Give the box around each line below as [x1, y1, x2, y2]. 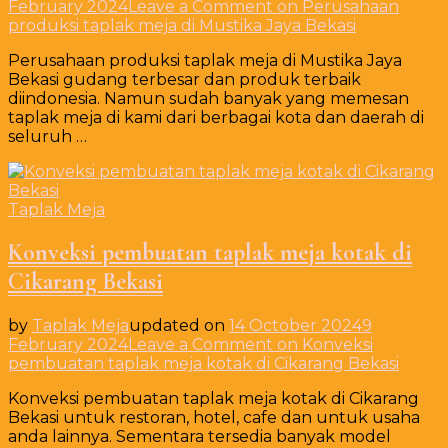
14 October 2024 [229, 316, 362, 336]
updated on [129, 316, 229, 336]
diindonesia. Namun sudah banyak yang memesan [8, 88, 409, 108]
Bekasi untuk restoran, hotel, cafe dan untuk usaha [8, 408, 420, 428]
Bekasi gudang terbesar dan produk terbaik [8, 69, 361, 89]
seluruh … [8, 126, 87, 146]
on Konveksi [273, 335, 373, 355]
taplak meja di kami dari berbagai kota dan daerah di [8, 107, 424, 127]
